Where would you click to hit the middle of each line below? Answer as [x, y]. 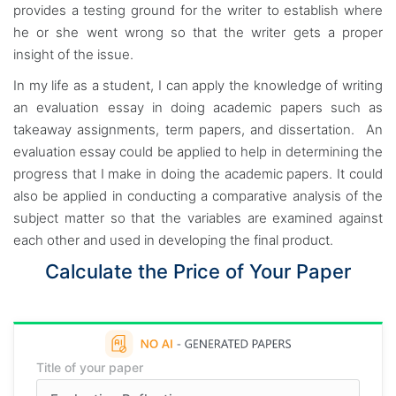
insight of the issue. [73, 54]
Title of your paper [90, 367]
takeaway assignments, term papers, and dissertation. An [198, 129]
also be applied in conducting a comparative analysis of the [198, 196]
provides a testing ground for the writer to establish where [198, 10]
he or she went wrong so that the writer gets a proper [198, 32]
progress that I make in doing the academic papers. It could [198, 174]
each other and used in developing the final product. [175, 240]
